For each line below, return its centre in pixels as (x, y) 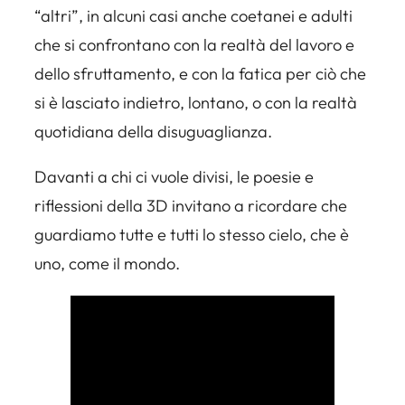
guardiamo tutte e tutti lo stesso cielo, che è (192, 235)
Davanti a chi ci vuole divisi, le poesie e (174, 177)
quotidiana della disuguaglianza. (153, 132)
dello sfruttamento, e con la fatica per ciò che (200, 74)
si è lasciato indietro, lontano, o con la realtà (196, 103)
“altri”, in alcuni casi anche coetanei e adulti (193, 16)
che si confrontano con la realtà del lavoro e (194, 45)
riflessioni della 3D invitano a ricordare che (191, 206)
